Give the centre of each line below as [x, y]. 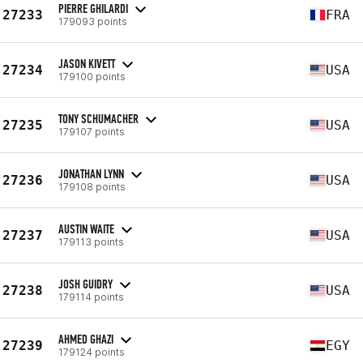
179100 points [92, 76]
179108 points [92, 186]
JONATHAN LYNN [91, 173]
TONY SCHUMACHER [98, 118]
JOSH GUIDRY [85, 284]
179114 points [91, 297]
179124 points [92, 352]
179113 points [91, 241]
